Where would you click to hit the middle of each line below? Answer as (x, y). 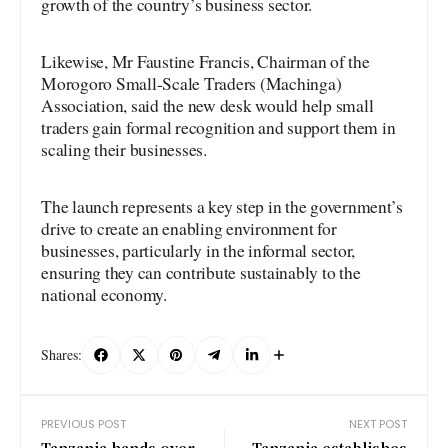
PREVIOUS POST (83, 423)
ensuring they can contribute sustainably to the (201, 272)
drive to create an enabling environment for (189, 228)
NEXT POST (378, 423)
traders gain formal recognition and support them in (218, 127)
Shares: (61, 355)
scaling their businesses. (124, 149)
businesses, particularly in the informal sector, (198, 250)
